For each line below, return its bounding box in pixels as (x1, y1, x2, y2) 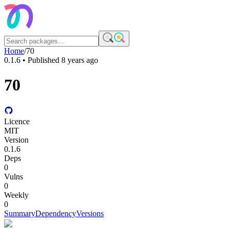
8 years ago (61, 56, 98, 64)
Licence (4, 117, 30, 126)
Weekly (4, 190, 29, 199)
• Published (20, 56, 61, 64)
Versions (76, 209, 104, 218)
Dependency (35, 209, 76, 218)
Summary (4, 209, 35, 218)
